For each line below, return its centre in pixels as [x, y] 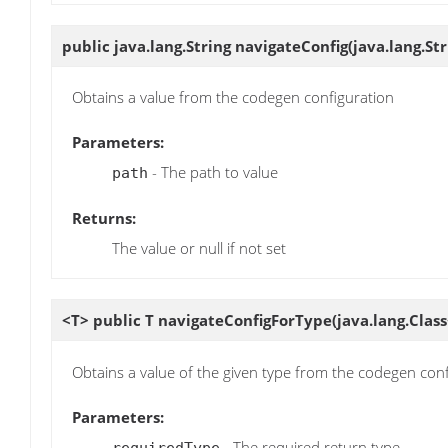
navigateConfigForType [245, 320]
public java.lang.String [148, 45]
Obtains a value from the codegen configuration [233, 96]
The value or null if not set [199, 248]
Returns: [104, 218]
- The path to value [213, 171]
